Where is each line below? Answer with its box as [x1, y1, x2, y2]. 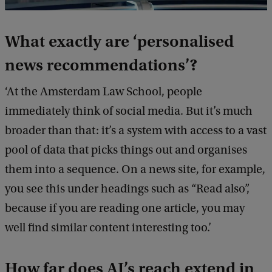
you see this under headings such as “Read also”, [5, 182, 250, 196]
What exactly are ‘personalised [5, 32, 234, 52]
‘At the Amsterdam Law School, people [5, 85, 202, 99]
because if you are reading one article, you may [5, 202, 245, 216]
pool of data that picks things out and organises [5, 143, 247, 157]
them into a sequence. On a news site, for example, [5, 163, 265, 177]
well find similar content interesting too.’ [5, 221, 211, 235]
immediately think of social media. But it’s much [5, 104, 253, 118]
